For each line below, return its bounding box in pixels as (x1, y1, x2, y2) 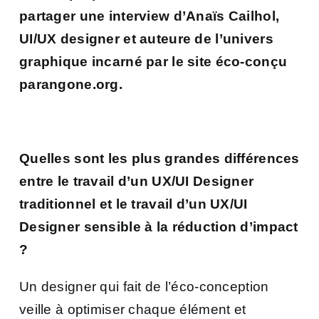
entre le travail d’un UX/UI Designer (19, 173, 254, 189)
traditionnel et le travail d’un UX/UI (19, 196, 248, 211)
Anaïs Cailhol (186, 8, 276, 23)
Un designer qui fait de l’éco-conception (19, 278, 269, 294)
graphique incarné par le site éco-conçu (19, 53, 288, 69)
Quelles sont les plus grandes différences (19, 150, 300, 166)
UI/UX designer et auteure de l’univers (19, 31, 273, 46)
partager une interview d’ (19, 8, 187, 23)
